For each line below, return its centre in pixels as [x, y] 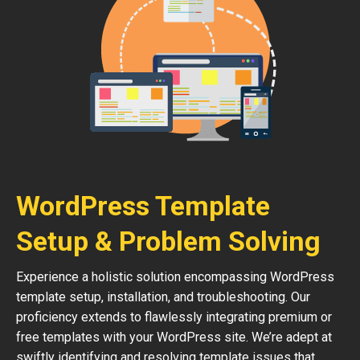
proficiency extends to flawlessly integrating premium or [174, 317]
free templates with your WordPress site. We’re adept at [174, 337]
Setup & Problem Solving [168, 241]
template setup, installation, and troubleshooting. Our [163, 297]
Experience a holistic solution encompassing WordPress [175, 277]
